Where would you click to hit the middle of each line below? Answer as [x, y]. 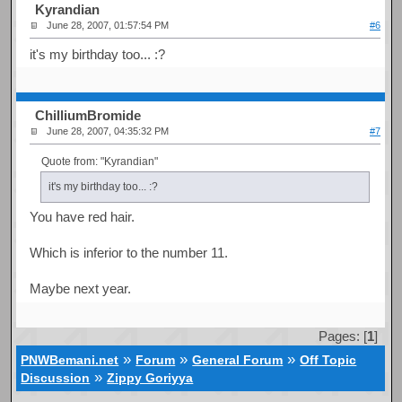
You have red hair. [83, 216]
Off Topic [328, 360]
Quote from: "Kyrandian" [99, 161]
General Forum [238, 360]
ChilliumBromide [88, 116]
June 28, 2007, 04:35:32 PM [108, 131]
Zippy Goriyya [150, 378]
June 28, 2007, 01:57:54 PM [108, 26]
